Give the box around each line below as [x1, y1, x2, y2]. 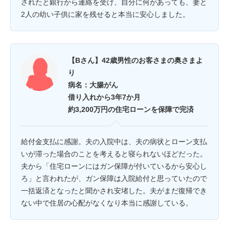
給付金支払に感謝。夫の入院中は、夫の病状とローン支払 [21, 138, 207, 146]
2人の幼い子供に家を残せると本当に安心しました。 [21, 10, 190, 19]
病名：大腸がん [68, 81, 118, 89]
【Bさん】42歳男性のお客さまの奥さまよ [68, 56, 203, 65]
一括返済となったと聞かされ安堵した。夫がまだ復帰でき [21, 187, 207, 195]
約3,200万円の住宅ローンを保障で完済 [68, 105, 194, 114]
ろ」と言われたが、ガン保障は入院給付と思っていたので [21, 174, 207, 183]
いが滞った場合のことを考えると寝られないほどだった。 [21, 150, 207, 158]
